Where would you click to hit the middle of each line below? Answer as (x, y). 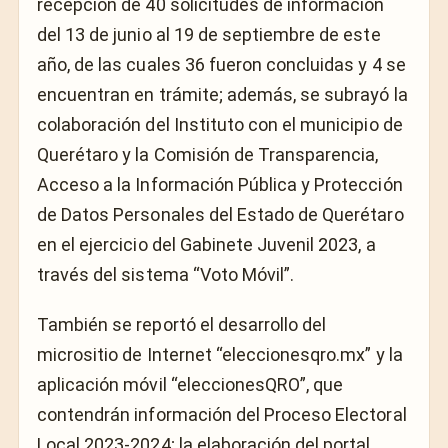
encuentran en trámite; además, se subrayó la (222, 94)
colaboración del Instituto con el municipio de (220, 124)
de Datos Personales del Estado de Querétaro (220, 214)
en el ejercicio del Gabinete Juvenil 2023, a (206, 244)
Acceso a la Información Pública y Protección (220, 184)
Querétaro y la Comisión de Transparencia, (208, 154)
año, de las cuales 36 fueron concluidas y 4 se (221, 64)
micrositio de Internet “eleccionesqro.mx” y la (220, 355)
